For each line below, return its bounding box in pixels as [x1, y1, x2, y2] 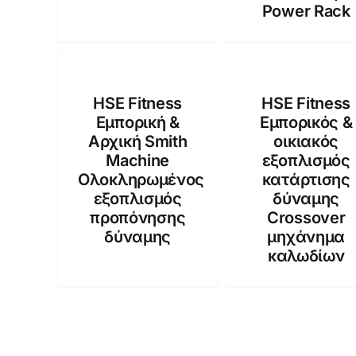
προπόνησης [90, 208, 186, 227]
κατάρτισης [261, 170, 350, 189]
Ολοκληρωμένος [78, 170, 205, 189]
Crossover [267, 208, 346, 227]
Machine [106, 151, 170, 170]
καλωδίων [267, 246, 345, 265]
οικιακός [273, 132, 339, 151]
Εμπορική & [95, 113, 180, 132]
